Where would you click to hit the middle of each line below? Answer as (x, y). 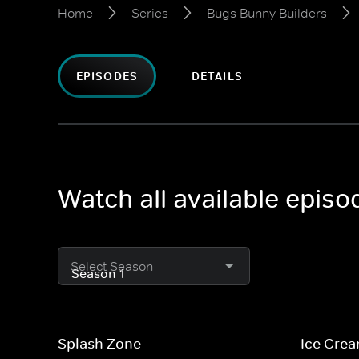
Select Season (112, 266)
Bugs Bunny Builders (267, 13)
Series (150, 13)
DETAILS (217, 76)
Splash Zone (99, 344)
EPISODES (107, 76)
